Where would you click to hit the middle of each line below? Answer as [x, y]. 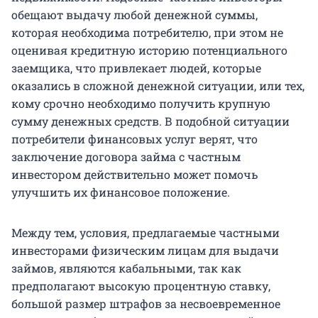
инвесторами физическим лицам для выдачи [145, 250]
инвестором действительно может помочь [135, 174]
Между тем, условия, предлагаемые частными [146, 232]
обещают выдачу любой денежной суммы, [135, 14]
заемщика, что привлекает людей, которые [136, 67]
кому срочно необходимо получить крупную [141, 103]
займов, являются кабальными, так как [126, 268]
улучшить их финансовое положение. [121, 192]
